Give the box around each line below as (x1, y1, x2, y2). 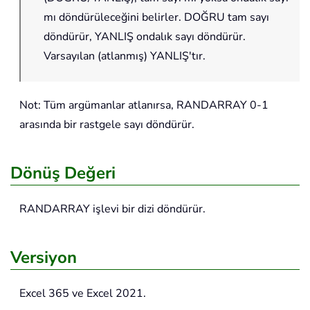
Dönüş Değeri (10, 162, 116, 185)
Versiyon (10, 246, 77, 269)
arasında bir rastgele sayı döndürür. (19, 117, 194, 133)
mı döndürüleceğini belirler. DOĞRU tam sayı (44, 10, 269, 26)
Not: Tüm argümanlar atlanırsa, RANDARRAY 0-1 (19, 98, 268, 113)
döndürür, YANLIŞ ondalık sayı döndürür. (44, 29, 246, 45)
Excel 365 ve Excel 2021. (19, 286, 146, 302)
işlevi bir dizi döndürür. (90, 201, 206, 217)
